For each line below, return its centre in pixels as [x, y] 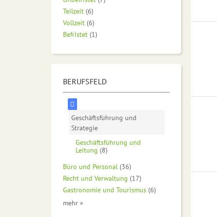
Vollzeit [74, 22]
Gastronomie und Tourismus [105, 190]
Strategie [84, 127]
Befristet [75, 34]
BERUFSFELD [85, 81]
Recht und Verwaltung [95, 178]
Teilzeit [73, 11]
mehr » [73, 203]
